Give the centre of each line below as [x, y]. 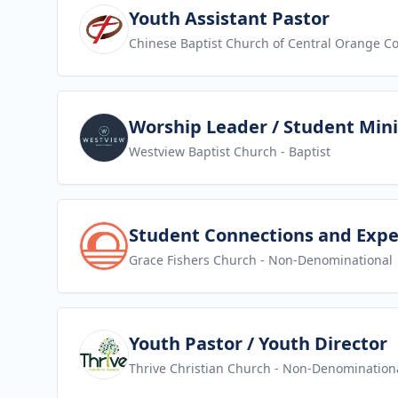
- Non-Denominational [325, 260]
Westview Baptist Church [203, 151]
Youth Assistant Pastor [229, 18]
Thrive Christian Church [200, 368]
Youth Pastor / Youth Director [258, 343]
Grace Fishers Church [193, 260]
